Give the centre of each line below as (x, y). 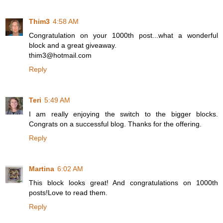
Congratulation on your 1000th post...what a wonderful (123, 36)
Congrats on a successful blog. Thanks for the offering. (115, 124)
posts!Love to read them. (68, 193)
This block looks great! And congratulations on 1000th (123, 183)
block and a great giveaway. (73, 46)
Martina (42, 169)
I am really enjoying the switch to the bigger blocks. (123, 114)
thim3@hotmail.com (60, 56)
